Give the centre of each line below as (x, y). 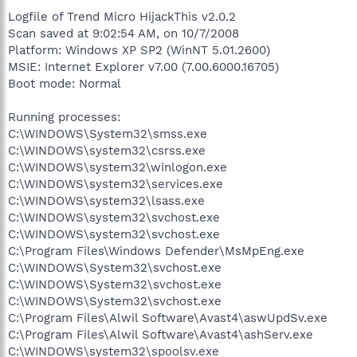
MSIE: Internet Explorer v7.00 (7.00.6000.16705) (143, 67)
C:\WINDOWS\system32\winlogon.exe (118, 167)
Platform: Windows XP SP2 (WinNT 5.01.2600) (139, 50)
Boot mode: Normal (65, 83)
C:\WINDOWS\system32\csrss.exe (107, 150)
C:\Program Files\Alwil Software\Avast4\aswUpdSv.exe (168, 318)
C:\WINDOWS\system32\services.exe (116, 184)
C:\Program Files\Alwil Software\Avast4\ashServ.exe (161, 334)
